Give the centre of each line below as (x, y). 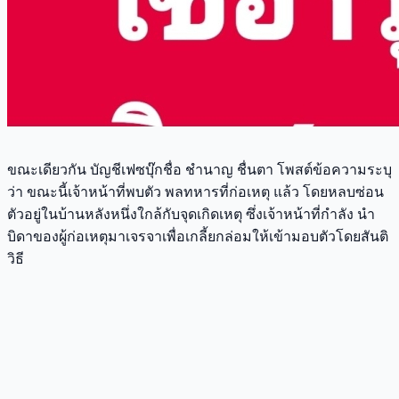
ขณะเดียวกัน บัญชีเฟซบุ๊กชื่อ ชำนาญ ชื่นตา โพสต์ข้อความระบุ (199, 169)
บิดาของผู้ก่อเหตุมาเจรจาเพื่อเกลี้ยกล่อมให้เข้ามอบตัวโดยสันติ (198, 236)
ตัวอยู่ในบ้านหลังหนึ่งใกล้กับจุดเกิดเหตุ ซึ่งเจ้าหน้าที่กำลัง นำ (191, 214)
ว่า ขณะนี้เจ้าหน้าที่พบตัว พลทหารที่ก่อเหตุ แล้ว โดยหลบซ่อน (195, 191)
